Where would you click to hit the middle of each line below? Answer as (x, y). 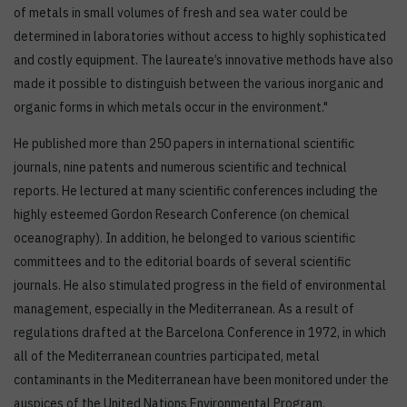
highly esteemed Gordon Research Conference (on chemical (182, 215)
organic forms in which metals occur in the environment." (171, 108)
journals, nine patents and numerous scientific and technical (180, 168)
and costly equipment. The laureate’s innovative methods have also (203, 60)
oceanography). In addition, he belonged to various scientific (184, 238)
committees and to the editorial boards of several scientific (182, 262)
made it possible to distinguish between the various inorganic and (199, 84)
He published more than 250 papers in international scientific (184, 144)
